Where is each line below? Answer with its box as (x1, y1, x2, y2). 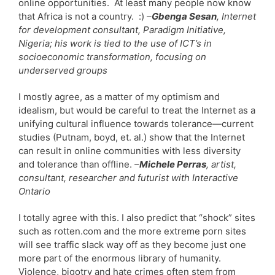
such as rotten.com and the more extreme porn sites (18, 225, 246, 237)
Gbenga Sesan (152, 10, 217, 22)
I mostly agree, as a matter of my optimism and (18, 90, 220, 103)
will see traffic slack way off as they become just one (18, 238, 246, 250)
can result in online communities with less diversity (18, 144, 241, 157)
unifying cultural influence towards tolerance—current (18, 117, 254, 130)
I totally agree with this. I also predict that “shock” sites (18, 211, 255, 223)
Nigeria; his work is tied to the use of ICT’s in (18, 37, 212, 49)
